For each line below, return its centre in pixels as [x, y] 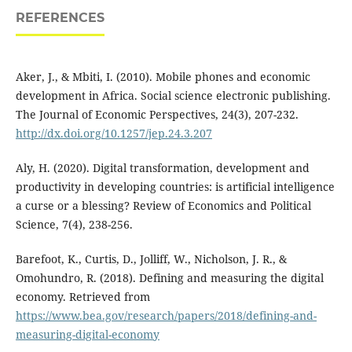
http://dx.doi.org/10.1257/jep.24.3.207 [114, 134]
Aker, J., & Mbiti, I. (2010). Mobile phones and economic [163, 77]
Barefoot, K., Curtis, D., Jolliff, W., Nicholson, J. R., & [151, 259]
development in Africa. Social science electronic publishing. [173, 96]
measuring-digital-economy [87, 335]
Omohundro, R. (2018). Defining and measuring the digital [169, 278]
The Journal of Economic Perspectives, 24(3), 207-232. [157, 115]
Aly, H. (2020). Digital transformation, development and [162, 168]
